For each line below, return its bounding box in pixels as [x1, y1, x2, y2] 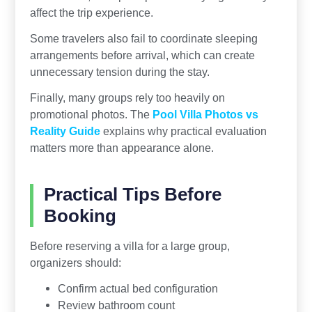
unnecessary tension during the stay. [29, 65, 210, 79]
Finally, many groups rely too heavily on [29, 91, 225, 104]
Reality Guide [29, 125, 100, 138]
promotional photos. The [29, 108, 153, 121]
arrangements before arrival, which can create [29, 49, 255, 62]
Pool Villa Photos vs [152, 108, 258, 121]
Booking [43, 206, 116, 226]
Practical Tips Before [43, 185, 221, 205]
